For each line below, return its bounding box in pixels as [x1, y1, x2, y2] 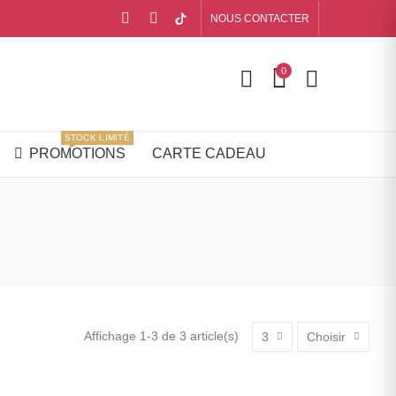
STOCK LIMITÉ [64, 133, 131, 143]
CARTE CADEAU [151, 146, 266, 162]
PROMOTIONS [28, 146, 126, 162]
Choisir [307, 329, 346, 344]
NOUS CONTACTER [209, 12, 309, 25]
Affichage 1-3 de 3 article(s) [84, 329, 239, 344]
